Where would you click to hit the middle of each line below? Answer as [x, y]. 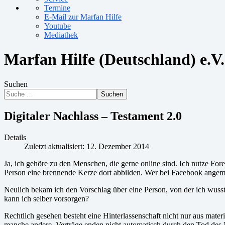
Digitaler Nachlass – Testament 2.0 [93, 116]
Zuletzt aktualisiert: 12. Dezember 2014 [87, 146]
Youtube [58, 26]
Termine [57, 8]
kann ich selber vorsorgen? [46, 198]
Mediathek [61, 35]
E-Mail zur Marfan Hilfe [83, 17]
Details [15, 137]
